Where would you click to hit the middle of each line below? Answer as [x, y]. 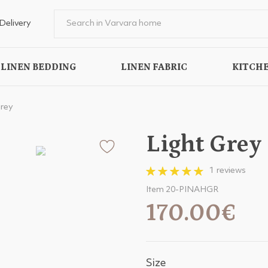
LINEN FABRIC [154, 67]
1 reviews [228, 171]
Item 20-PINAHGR [182, 190]
